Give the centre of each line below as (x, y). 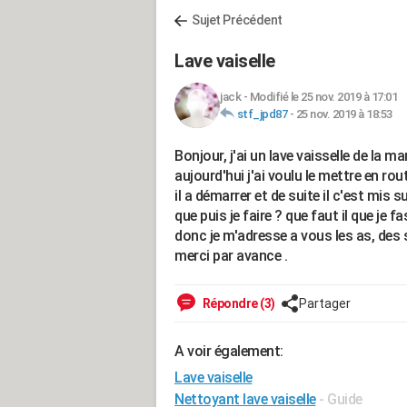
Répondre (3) (238, 303)
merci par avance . (231, 256)
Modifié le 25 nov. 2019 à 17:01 (323, 97)
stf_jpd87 (262, 114)
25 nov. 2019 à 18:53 (344, 114)
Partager (324, 303)
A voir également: (229, 351)
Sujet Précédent (237, 20)
